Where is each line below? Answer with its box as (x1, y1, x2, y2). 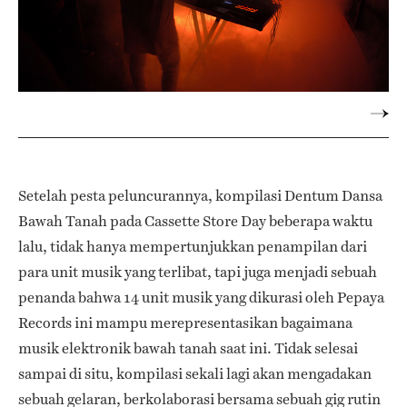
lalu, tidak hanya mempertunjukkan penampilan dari (18, 236, 367, 258)
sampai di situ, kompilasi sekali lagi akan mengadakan (18, 363, 372, 385)
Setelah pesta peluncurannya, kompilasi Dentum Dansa (18, 185, 382, 207)
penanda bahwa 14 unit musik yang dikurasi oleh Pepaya (18, 287, 384, 309)
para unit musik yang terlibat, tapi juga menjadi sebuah (18, 262, 377, 283)
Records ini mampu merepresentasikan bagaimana (18, 313, 352, 334)
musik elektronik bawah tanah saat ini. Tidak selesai (18, 338, 358, 360)
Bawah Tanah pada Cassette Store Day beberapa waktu (18, 211, 372, 233)
